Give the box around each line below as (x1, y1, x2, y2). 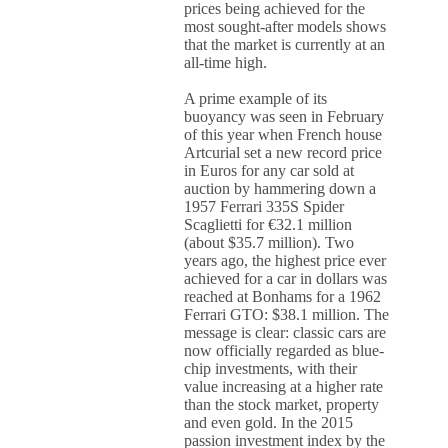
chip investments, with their (184, 360, 358, 377)
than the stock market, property (184, 396, 380, 413)
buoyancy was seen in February (184, 108, 385, 125)
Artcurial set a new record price (184, 144, 383, 161)
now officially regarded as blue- (184, 342, 385, 359)
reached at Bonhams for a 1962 (184, 288, 382, 305)
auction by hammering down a (184, 180, 377, 197)
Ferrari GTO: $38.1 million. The (184, 306, 390, 323)
